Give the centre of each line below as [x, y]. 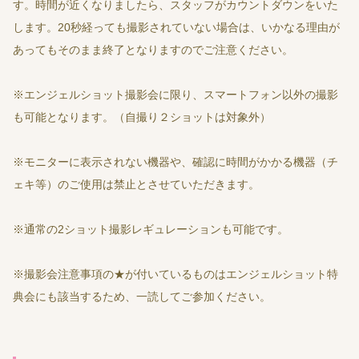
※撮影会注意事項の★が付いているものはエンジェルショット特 [175, 274]
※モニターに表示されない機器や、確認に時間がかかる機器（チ [175, 161]
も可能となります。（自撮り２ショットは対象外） [142, 117]
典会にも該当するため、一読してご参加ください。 [147, 296]
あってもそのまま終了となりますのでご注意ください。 [153, 49]
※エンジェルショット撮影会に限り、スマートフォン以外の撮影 [175, 94]
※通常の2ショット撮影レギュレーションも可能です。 [151, 229]
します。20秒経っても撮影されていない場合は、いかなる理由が [176, 27]
